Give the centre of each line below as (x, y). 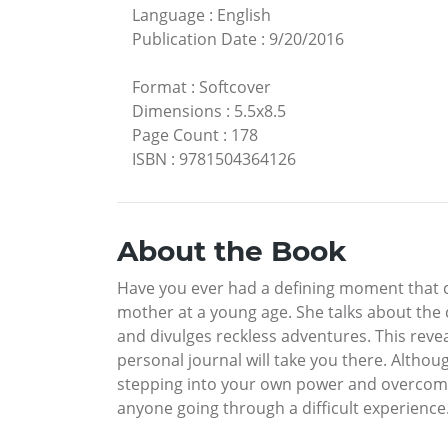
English (244, 14)
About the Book (231, 250)
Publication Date (194, 38)
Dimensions (177, 110)
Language (168, 14)
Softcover (235, 86)
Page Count (175, 134)
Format (159, 86)
